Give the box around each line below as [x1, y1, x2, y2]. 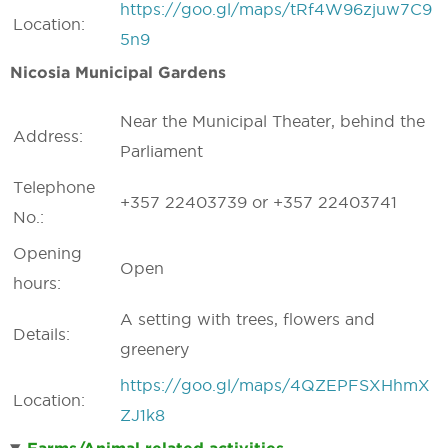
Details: [13, 325, 70, 343]
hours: [13, 274, 61, 292]
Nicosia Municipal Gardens [10, 63, 226, 81]
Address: [13, 127, 83, 145]
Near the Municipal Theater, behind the [120, 112, 425, 130]
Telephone [13, 178, 95, 196]
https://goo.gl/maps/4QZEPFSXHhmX [120, 376, 430, 394]
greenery [120, 340, 189, 358]
